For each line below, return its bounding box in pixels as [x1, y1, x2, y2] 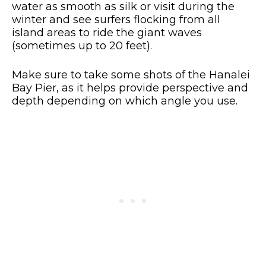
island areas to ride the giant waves [12, 26, 202, 40]
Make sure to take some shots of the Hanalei [12, 68, 250, 82]
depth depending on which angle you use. [12, 94, 237, 108]
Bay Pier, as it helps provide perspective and [12, 81, 248, 95]
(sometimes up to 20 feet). [12, 39, 152, 53]
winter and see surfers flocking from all [12, 13, 220, 27]
